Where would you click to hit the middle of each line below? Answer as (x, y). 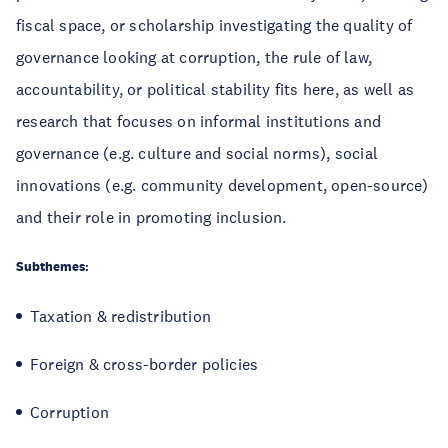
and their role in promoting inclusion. (151, 217)
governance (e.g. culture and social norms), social (197, 153)
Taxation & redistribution (120, 316)
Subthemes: (52, 266)
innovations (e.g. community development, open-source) (222, 185)
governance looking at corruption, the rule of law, (194, 57)
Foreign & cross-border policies (144, 364)
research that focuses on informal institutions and (199, 121)
